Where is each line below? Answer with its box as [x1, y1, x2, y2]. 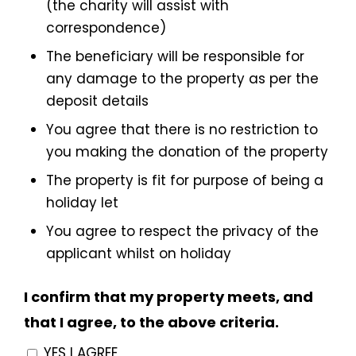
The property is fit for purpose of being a [46, 171, 323, 191]
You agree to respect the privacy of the [46, 222, 319, 242]
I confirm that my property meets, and [24, 287, 313, 308]
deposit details [46, 91, 149, 111]
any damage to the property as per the [46, 69, 319, 89]
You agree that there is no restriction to [46, 120, 318, 140]
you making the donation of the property [46, 142, 328, 162]
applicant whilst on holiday [46, 244, 231, 264]
